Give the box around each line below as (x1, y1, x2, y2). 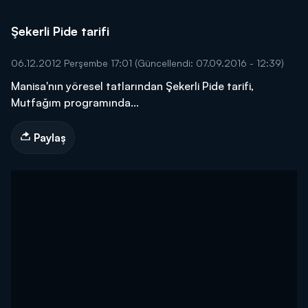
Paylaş (31, 131, 66, 144)
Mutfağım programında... (11, 96, 139, 109)
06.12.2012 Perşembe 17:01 (11, 57, 135, 69)
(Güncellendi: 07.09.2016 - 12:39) (135, 57, 284, 69)
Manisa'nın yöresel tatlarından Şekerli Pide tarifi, (11, 79, 254, 93)
